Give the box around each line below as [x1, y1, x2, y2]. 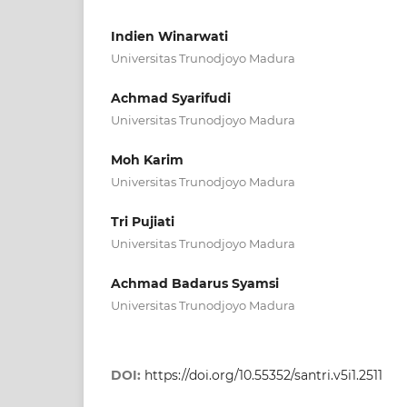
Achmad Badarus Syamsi [111, 275, 279, 293]
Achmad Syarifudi [111, 90, 231, 107]
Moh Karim [111, 152, 184, 169]
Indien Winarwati [111, 28, 228, 45]
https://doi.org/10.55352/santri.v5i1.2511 [144, 367, 382, 384]
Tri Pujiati [111, 213, 174, 231]
